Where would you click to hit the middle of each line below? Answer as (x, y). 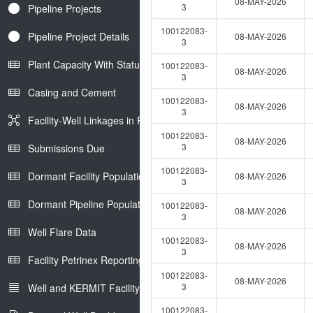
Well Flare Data (62, 232)
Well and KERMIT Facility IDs (93, 288)
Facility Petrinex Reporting (86, 260)
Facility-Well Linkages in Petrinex (101, 120)
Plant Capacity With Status (86, 64)
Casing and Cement (72, 92)
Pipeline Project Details (79, 36)
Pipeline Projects (65, 8)
